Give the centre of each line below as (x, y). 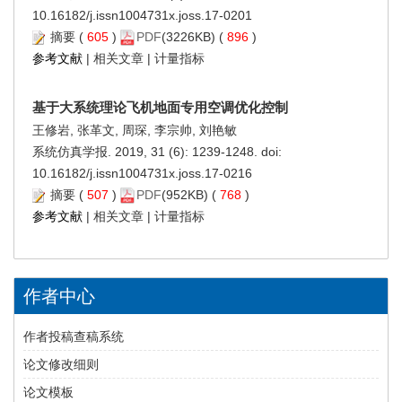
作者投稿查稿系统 (74, 336)
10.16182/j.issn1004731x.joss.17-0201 (142, 15)
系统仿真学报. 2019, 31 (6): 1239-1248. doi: (157, 151)
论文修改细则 (61, 364)
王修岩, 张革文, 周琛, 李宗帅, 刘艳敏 (135, 130)
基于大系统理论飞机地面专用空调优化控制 (160, 107)
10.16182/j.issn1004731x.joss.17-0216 (142, 173)
